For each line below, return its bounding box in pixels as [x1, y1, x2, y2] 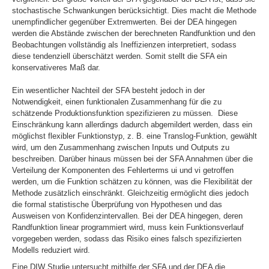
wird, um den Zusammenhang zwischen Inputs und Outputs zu [12, 142, 229, 152]
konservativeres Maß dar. [12, 62, 100, 72]
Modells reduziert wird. [12, 245, 90, 255]
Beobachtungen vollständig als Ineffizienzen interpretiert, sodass [12, 40, 237, 49]
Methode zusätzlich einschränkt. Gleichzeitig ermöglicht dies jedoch [12, 188, 249, 198]
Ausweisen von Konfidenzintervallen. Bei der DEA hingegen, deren [12, 211, 243, 220]
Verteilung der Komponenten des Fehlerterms [12, 165, 171, 175]
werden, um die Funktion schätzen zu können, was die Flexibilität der [12, 177, 252, 186]
